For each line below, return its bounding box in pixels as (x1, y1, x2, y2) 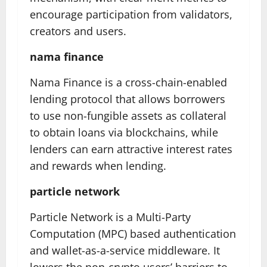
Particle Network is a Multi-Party (30, 210, 191, 224)
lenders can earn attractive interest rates (30, 142, 232, 156)
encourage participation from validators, (30, 7, 232, 21)
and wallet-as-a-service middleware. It (30, 243, 220, 257)
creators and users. (30, 24, 126, 38)
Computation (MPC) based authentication (30, 226, 236, 241)
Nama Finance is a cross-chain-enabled (30, 75, 227, 89)
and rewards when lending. (30, 159, 166, 173)
